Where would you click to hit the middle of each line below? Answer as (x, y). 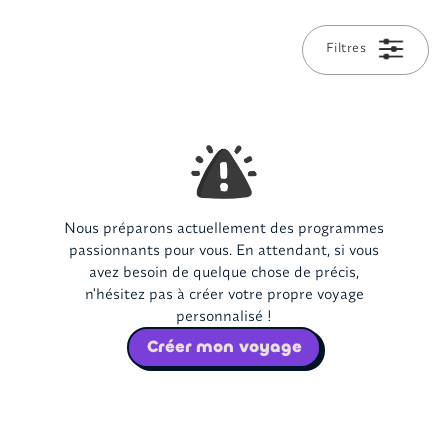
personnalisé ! (224, 315)
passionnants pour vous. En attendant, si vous (224, 249)
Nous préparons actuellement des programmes (224, 227)
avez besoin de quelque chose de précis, (224, 271)
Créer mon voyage (224, 346)
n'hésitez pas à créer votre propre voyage (224, 293)
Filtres (346, 47)
